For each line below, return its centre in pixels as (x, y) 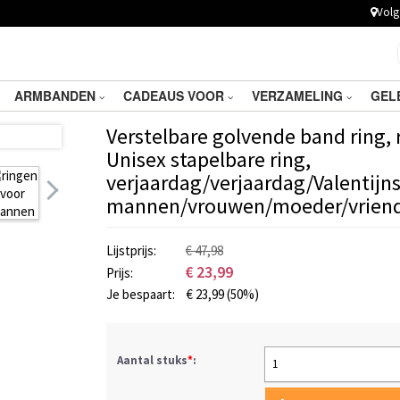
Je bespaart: (142, 294)
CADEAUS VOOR (175, 96)
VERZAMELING (299, 96)
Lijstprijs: (133, 250)
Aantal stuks (152, 360)
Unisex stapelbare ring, (208, 159)
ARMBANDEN (57, 96)
